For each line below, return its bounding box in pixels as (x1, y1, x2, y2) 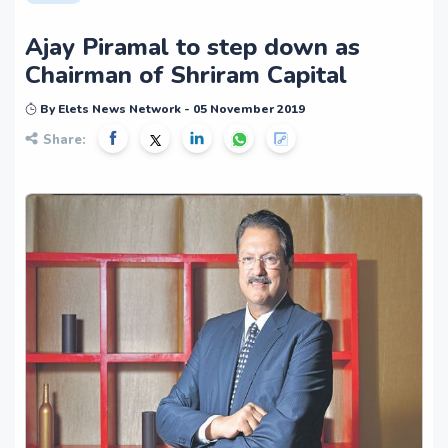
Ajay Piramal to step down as (25, 31, 360, 63)
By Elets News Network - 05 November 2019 (37, 101, 305, 117)
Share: (43, 131, 86, 149)
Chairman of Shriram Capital (25, 59, 347, 91)
